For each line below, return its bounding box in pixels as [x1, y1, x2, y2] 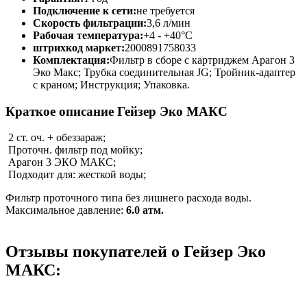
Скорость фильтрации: [33, 16, 147, 29]
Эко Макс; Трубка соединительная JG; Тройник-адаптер [33, 66, 295, 78]
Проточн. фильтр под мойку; [5, 144, 143, 156]
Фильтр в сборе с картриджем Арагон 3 [110, 53, 295, 66]
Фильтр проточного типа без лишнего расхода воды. [5, 192, 251, 204]
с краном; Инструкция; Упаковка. [33, 78, 190, 90]
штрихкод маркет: [33, 41, 125, 53]
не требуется [136, 4, 195, 16]
